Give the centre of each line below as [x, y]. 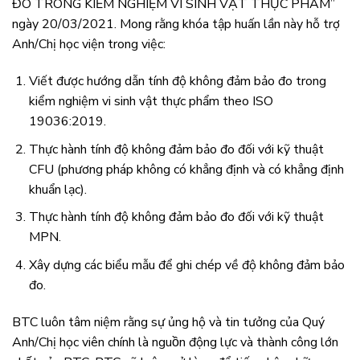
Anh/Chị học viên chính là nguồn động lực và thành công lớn [175, 342]
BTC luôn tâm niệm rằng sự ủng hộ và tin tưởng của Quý [168, 322]
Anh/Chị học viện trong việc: [89, 45]
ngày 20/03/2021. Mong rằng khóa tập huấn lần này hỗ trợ [176, 25]
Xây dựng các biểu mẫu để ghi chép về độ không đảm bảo [186, 265]
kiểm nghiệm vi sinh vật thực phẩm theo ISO [151, 102]
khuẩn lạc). [57, 189]
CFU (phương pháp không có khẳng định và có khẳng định [186, 169]
